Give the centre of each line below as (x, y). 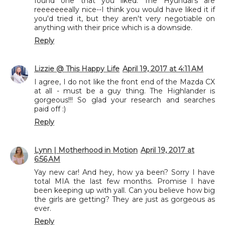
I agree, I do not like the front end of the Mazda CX (125, 82)
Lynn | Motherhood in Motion (86, 150)
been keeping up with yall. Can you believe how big (125, 190)
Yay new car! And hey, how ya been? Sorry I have (125, 172)
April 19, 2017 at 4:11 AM (163, 69)
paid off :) (50, 109)
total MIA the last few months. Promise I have (125, 181)
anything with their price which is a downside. (113, 27)
